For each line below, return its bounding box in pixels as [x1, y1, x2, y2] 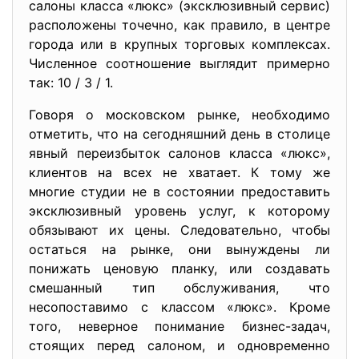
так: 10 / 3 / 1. [29, 75, 113, 91]
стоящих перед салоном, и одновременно [29, 337, 330, 353]
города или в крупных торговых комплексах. [29, 36, 330, 52]
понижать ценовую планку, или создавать [29, 260, 330, 276]
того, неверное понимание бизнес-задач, [29, 318, 330, 334]
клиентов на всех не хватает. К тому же [29, 164, 330, 180]
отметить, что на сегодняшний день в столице [29, 126, 330, 142]
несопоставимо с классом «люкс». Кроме [29, 299, 330, 315]
